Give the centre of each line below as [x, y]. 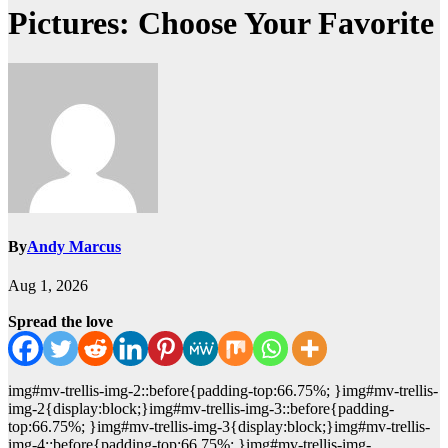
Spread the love [60, 322]
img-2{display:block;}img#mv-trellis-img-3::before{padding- [201, 409]
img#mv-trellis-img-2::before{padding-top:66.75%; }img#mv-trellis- [223, 391]
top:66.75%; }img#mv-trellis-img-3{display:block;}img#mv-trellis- [219, 427]
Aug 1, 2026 [48, 286]
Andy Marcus [74, 247]
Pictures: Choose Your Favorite [221, 22]
